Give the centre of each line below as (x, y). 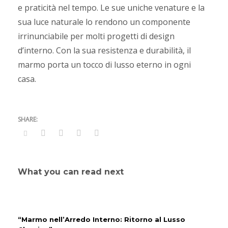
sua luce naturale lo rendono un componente (104, 22)
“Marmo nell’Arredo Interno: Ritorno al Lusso (102, 219)
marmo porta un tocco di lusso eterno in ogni (104, 64)
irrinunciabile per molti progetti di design (96, 36)
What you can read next (71, 172)
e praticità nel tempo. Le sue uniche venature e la (111, 7)
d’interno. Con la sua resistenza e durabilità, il (104, 50)
